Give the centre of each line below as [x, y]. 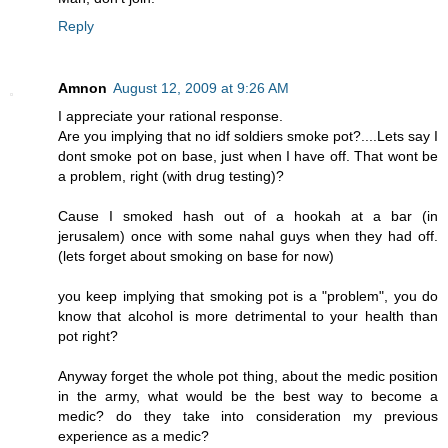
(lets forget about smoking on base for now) [196, 256]
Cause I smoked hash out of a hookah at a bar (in [248, 216]
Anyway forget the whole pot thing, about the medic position [248, 376]
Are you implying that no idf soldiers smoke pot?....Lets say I [248, 136]
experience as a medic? [133, 436]
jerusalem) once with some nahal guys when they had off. [248, 236]
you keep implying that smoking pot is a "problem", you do [248, 296]
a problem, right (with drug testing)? [171, 176]
